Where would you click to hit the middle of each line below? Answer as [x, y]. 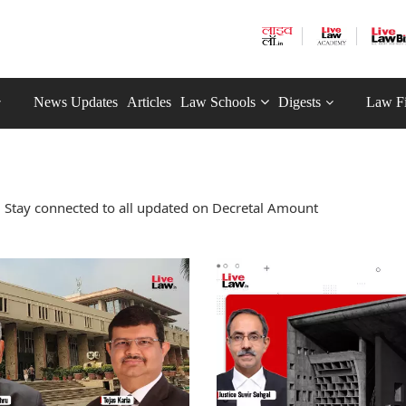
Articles [149, 102]
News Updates [76, 102]
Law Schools [218, 102]
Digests [300, 102]
